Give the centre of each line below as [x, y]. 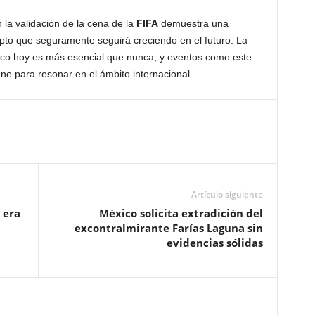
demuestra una [193, 23]
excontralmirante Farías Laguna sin [168, 228]
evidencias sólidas [214, 243]
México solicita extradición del [181, 213]
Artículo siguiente [227, 194]
